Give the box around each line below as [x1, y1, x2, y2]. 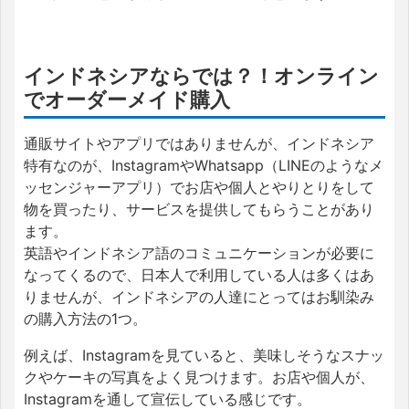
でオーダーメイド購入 [24, 87, 230, 111]
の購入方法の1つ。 [24, 309, 147, 328]
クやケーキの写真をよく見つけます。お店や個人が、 [24, 367, 374, 386]
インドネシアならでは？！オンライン [24, 63, 379, 88]
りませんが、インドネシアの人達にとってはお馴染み [24, 287, 374, 306]
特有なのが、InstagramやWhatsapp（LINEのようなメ [24, 155, 383, 174]
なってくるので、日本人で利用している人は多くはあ [24, 265, 374, 284]
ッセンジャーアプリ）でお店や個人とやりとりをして [24, 177, 374, 196]
